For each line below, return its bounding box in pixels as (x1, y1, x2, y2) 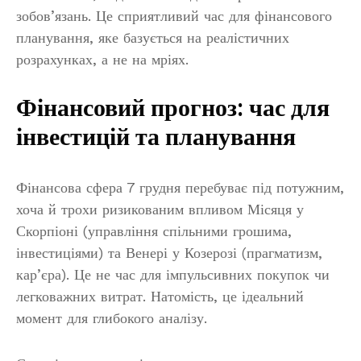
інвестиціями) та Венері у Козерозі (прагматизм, (16, 244, 322, 262)
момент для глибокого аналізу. (16, 309, 207, 327)
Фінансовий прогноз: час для (16, 91, 330, 127)
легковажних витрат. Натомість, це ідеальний (16, 288, 304, 305)
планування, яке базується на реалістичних (16, 29, 289, 47)
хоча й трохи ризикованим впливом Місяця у (16, 201, 304, 218)
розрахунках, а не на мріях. (16, 51, 189, 68)
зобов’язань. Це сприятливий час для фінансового (16, 7, 332, 25)
